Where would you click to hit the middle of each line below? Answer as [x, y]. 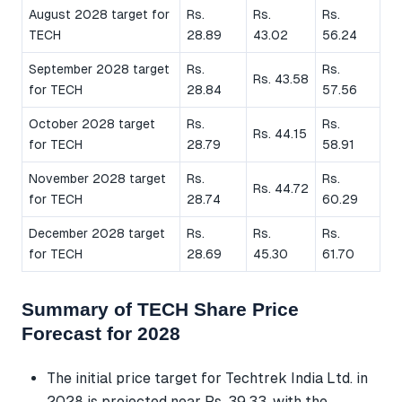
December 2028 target [97, 234]
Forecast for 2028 [101, 334]
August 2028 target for [99, 15]
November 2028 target [97, 179]
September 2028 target [99, 70]
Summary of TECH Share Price [160, 310]
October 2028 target [92, 124]
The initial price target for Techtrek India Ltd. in [207, 378]
